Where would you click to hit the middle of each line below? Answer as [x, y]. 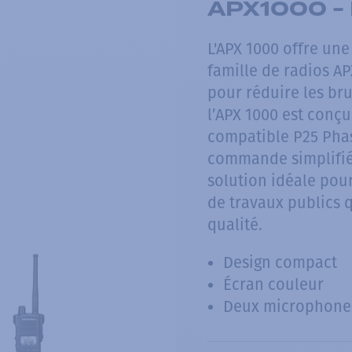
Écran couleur [273, 284]
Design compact [280, 262]
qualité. [235, 225]
